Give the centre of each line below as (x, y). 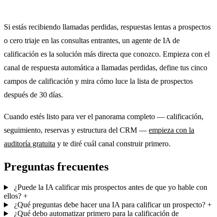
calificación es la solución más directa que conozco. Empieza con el (107, 54)
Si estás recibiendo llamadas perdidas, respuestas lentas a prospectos (107, 27)
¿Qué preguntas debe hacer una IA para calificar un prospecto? (109, 205)
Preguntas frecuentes (56, 167)
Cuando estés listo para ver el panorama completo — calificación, (104, 117)
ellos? (13, 196)
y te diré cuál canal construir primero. (113, 144)
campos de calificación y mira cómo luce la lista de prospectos (98, 81)
